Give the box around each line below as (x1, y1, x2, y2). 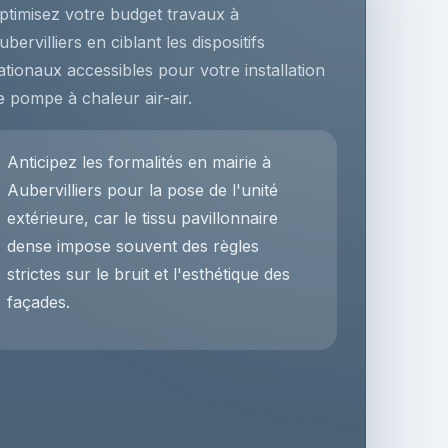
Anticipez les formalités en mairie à (7, 152, 272, 172)
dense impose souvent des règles (7, 236, 260, 256)
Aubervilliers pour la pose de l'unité (7, 180, 279, 200)
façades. (7, 292, 71, 312)
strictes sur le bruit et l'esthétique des (7, 264, 291, 284)
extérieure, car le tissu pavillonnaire (7, 208, 279, 228)
